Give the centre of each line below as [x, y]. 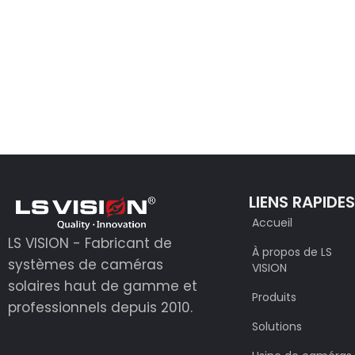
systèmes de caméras [86, 265]
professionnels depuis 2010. [100, 308]
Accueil [273, 223]
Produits [275, 297]
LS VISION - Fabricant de [90, 244]
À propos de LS [292, 252]
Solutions [277, 326]
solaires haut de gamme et [103, 286]
